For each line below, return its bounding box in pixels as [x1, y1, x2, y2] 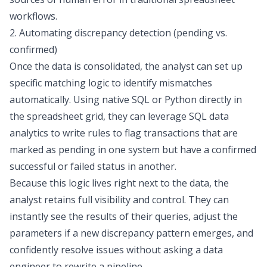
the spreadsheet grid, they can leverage [10, 110, 189, 123]
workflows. [10, 10, 57, 23]
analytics [10, 126, 48, 139]
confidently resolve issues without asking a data [10, 243, 223, 256]
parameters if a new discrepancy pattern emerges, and [10, 226, 253, 240]
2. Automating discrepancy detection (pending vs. [10, 26, 227, 39]
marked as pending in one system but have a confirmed [10, 143, 256, 156]
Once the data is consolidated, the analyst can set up [10, 60, 243, 73]
